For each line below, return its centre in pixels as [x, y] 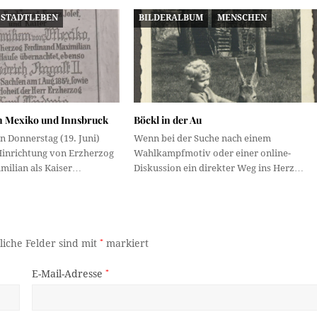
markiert [126, 244]
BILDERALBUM [171, 18]
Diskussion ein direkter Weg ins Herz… [218, 168]
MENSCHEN [242, 18]
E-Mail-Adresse [68, 274]
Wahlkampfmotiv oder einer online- [212, 154]
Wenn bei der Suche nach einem [202, 139]
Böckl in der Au [167, 120]
